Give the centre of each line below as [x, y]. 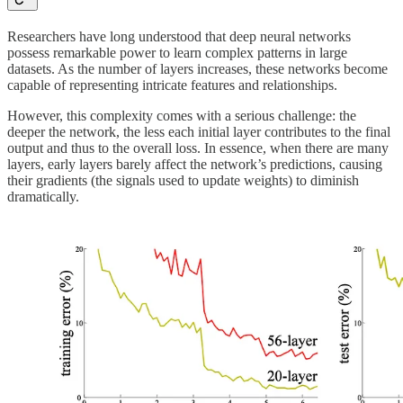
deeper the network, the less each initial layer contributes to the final [199, 132]
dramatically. [43, 197]
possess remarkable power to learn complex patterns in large [177, 53]
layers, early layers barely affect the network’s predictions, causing [195, 165]
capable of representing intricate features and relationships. [172, 85]
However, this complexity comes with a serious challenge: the [182, 116]
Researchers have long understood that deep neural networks [179, 37]
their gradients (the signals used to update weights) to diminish [183, 181]
